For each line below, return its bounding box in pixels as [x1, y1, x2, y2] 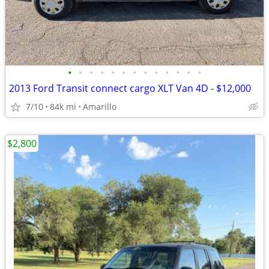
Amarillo [83, 101, 116, 112]
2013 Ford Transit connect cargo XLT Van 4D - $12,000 [9, 82, 251, 95]
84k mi [50, 101, 76, 112]
